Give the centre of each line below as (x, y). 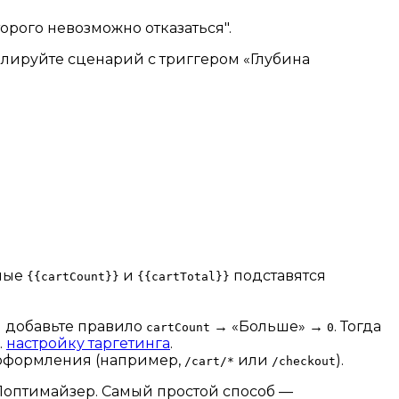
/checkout (304, 362)
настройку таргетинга (88, 344)
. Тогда (358, 327)
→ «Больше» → (269, 327)
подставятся (278, 276)
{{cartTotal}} (183, 277)
